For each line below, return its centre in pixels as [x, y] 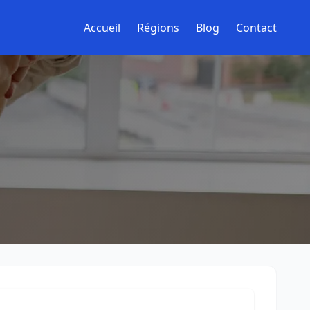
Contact [256, 28]
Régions [158, 28]
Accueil [102, 28]
